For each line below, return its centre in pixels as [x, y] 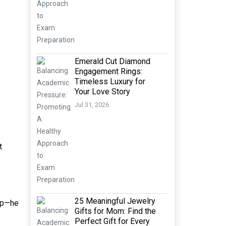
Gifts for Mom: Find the [115, 211]
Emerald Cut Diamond [112, 61]
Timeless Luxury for [110, 81]
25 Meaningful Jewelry [115, 201]
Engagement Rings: [108, 71]
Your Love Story [102, 92]
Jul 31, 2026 [92, 105]
